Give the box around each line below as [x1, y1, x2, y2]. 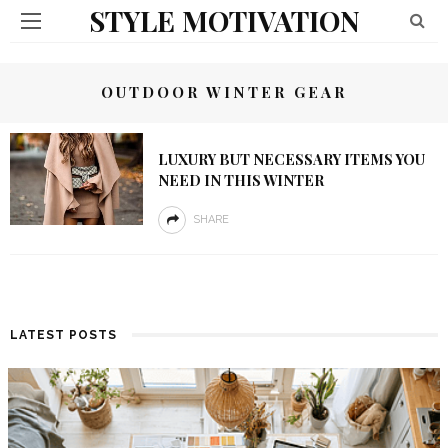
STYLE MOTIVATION [88, 2, 360, 39]
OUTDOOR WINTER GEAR [101, 82, 347, 102]
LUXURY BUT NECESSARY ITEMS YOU [157, 149, 425, 169]
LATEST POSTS [10, 328, 117, 342]
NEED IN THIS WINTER [157, 170, 324, 190]
